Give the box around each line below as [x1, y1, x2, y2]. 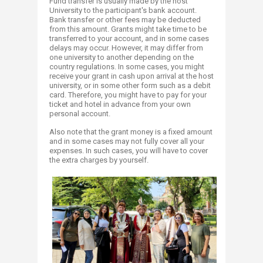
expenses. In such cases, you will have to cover [49, 146, 208, 155]
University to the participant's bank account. [49, 5, 197, 15]
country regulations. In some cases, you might [49, 62, 204, 71]
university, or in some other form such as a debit [49, 80, 211, 90]
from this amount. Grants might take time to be [49, 24, 207, 33]
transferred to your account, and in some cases [49, 33, 209, 43]
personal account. [49, 109, 110, 118]
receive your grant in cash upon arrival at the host [49, 71, 214, 80]
